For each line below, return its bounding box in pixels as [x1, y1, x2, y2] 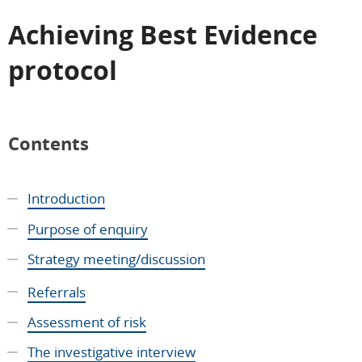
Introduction [27, 189, 105, 208]
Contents [8, 130, 89, 156]
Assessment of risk [27, 312, 146, 331]
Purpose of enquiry [27, 219, 148, 238]
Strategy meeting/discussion [27, 249, 205, 268]
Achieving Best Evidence [8, 17, 318, 52]
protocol [8, 53, 117, 87]
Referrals [27, 282, 86, 301]
